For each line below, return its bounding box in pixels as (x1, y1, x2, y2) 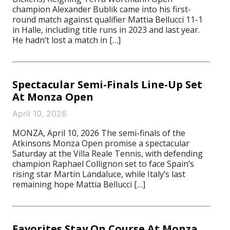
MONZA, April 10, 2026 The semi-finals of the (12, 127, 185, 139)
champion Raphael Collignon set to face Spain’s (12, 158, 194, 169)
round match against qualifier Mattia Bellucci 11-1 (12, 14, 203, 25)
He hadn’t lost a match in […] (12, 34, 121, 46)
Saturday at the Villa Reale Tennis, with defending (12, 148, 203, 159)
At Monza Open (12, 90, 93, 104)
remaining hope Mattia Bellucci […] (12, 179, 145, 190)
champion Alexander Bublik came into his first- (12, 4, 191, 15)
